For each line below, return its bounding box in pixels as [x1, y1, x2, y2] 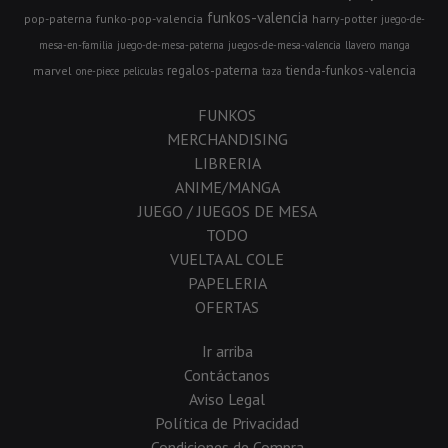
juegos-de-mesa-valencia [227, 37, 341, 52]
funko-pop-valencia [95, 10, 203, 26]
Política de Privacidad [155, 412, 299, 433]
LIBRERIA [193, 152, 261, 173]
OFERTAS [195, 296, 259, 317]
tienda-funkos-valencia [285, 60, 416, 79]
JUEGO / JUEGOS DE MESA [137, 200, 317, 221]
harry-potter [311, 10, 377, 26]
